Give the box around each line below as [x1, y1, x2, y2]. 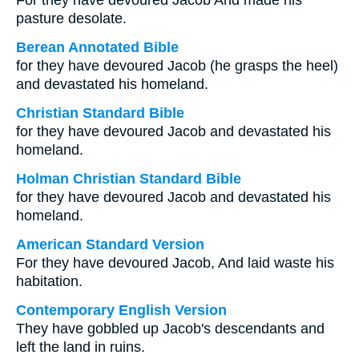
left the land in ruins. [16, 339, 145, 355]
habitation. [16, 273, 83, 289]
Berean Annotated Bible [16, 39, 179, 55]
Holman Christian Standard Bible [16, 171, 241, 187]
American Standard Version [16, 236, 204, 252]
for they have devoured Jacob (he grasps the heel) [16, 58, 338, 74]
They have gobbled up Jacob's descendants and [16, 321, 325, 337]
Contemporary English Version [16, 302, 227, 318]
